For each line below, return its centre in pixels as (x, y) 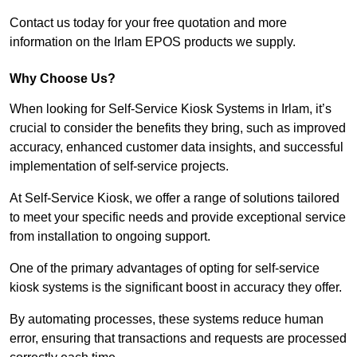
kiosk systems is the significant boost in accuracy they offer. (177, 288)
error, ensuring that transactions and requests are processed (178, 339)
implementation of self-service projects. (121, 167)
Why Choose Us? (63, 79)
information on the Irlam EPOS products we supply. (153, 42)
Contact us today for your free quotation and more (148, 23)
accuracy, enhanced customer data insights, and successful (177, 147)
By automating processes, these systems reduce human (167, 320)
